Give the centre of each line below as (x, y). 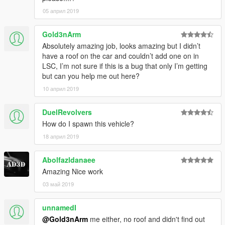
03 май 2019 (58, 184)
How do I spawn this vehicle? (88, 123)
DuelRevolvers (67, 112)
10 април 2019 (61, 88)
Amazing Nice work (73, 171)
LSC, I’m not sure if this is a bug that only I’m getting (125, 66)
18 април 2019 (61, 136)
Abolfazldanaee (69, 159)
